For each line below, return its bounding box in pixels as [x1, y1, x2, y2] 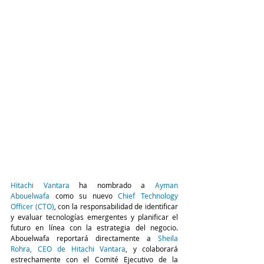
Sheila [158, 233, 178, 243]
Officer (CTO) [11, 201, 54, 211]
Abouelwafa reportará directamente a [11, 233, 158, 243]
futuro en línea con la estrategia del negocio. [11, 222, 178, 232]
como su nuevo [49, 190, 118, 200]
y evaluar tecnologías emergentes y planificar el [11, 212, 178, 222]
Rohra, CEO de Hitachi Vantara [11, 243, 126, 253]
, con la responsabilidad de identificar [54, 201, 179, 211]
